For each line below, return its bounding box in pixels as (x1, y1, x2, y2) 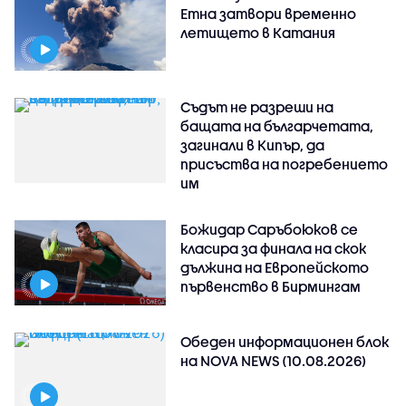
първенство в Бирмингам (180, 278, 362, 295)
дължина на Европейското (180, 259, 370, 276)
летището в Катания (180, 24, 336, 42)
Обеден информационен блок (180, 333, 390, 351)
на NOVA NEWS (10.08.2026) (180, 353, 367, 370)
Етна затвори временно (180, 5, 357, 23)
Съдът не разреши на (180, 99, 334, 116)
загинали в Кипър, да (180, 137, 325, 154)
